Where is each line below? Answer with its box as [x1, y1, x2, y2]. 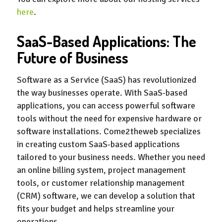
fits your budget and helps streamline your [16, 203, 174, 215]
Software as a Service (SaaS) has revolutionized [16, 74, 196, 86]
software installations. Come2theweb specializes [16, 126, 201, 137]
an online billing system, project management [16, 165, 186, 176]
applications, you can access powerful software [16, 100, 195, 111]
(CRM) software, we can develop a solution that [16, 190, 195, 202]
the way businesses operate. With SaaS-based [16, 87, 187, 99]
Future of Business [16, 48, 128, 67]
